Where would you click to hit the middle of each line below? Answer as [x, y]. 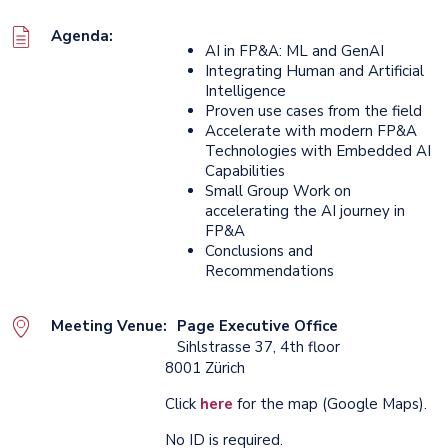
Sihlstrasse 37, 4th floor [258, 347]
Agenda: [82, 36]
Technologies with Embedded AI [318, 151]
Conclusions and [259, 251]
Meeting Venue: [109, 326]
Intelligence [245, 91]
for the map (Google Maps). [330, 404]
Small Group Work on [278, 191]
